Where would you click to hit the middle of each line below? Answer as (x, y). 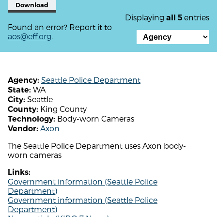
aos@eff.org (30, 36)
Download (32, 5)
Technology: (31, 119)
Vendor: (23, 128)
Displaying (146, 17)
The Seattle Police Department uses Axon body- (97, 145)
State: (19, 90)
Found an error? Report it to (60, 27)
